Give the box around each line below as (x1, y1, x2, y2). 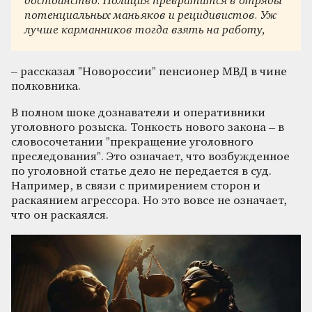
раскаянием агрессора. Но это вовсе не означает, (11, 194, 287, 207)
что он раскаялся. (11, 209, 109, 221)
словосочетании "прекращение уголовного (11, 136, 253, 148)
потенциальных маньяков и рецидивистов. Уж (24, 10, 277, 22)
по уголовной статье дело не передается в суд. (11, 165, 272, 178)
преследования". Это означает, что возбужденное (11, 150, 290, 163)
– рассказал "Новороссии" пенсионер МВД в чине (11, 65, 287, 78)
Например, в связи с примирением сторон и (11, 180, 260, 192)
